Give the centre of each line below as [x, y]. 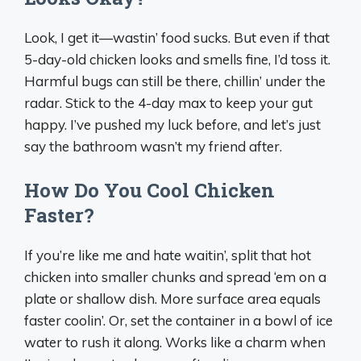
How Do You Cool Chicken [149, 190]
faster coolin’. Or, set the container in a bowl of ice [178, 320]
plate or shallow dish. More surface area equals [172, 298]
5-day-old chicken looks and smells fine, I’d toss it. [177, 59]
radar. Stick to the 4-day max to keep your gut [168, 103]
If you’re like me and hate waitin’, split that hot [168, 255]
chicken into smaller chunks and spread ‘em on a [175, 276]
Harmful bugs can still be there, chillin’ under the [175, 81]
